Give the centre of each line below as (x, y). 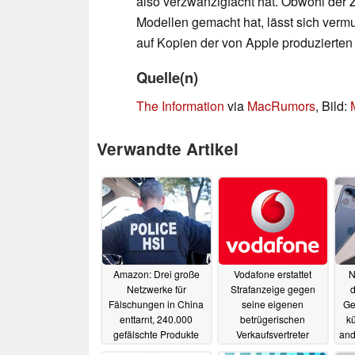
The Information (180, 105)
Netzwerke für (156, 289)
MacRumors (281, 105)
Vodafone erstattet (273, 274)
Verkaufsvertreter (273, 334)
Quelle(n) (167, 77)
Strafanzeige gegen (273, 289)
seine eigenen (273, 304)
